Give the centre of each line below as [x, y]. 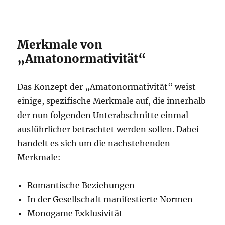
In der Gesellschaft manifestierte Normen [110, 199]
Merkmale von [60, 44]
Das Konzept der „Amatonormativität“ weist [107, 87]
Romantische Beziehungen [81, 185]
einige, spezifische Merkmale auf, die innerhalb [112, 101]
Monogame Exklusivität [75, 213]
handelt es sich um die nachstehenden [94, 143]
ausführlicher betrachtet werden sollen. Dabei [108, 129]
